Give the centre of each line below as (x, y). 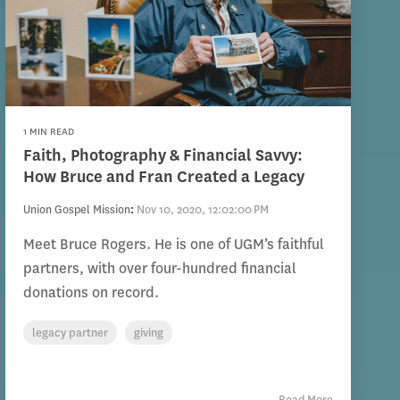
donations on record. (91, 293)
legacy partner (70, 333)
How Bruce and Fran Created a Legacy (163, 177)
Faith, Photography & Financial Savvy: (162, 156)
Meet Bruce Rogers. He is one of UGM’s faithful (173, 245)
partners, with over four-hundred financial (159, 269)
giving (148, 333)
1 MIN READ (48, 132)
